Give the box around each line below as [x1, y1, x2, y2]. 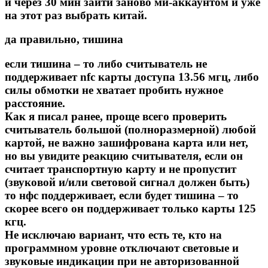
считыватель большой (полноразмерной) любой [5, 123, 256, 136]
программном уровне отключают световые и [5, 242, 239, 255]
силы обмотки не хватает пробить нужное [5, 84, 223, 97]
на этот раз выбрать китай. [5, 8, 147, 22]
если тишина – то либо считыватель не [5, 57, 207, 71]
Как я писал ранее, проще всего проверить [5, 110, 227, 123]
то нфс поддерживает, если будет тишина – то [5, 189, 239, 202]
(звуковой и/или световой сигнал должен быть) [5, 176, 249, 189]
